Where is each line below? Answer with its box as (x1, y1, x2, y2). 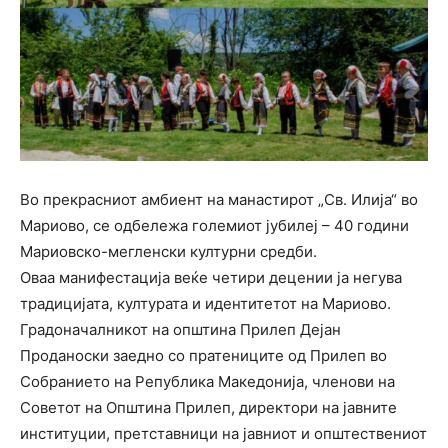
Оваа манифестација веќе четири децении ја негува (20, 268, 402, 288)
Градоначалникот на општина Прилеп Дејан (20, 320, 341, 340)
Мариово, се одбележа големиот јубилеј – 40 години (20, 216, 409, 236)
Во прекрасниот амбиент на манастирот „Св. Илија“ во (20, 190, 418, 210)
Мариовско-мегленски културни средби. (20, 242, 317, 262)
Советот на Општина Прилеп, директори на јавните (20, 398, 397, 418)
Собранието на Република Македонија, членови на (20, 372, 395, 392)
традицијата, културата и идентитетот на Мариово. (20, 294, 391, 314)
